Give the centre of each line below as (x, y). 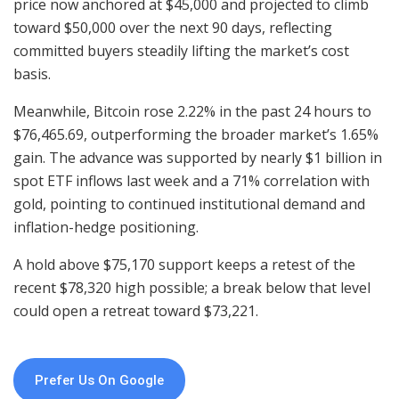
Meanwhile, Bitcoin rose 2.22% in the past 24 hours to (192, 111)
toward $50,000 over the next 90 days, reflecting (173, 27)
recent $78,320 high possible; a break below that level (192, 287)
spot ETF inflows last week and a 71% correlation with (191, 180)
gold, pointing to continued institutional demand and (189, 204)
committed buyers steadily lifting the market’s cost (181, 50)
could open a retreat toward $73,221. (136, 310)
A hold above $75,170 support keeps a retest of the (184, 264)
